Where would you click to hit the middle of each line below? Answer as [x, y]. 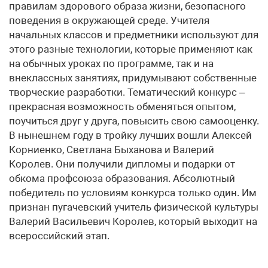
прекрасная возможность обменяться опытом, [122, 106]
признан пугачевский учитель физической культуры [134, 207]
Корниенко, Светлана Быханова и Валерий [112, 150]
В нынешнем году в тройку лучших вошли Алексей [130, 135]
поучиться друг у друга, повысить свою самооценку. [134, 121]
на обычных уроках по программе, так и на [111, 63]
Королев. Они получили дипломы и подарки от [122, 164]
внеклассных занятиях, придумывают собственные [133, 78]
